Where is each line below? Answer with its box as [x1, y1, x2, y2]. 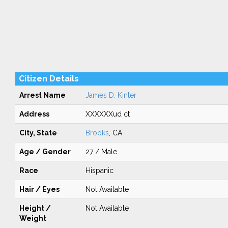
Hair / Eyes [19, 185, 60, 193]
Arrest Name [19, 91, 66, 99]
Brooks [85, 129, 109, 137]
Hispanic [85, 166, 113, 175]
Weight [19, 214, 46, 222]
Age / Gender [19, 148, 71, 156]
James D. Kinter [85, 91, 136, 99]
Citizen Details [18, 74, 79, 83]
